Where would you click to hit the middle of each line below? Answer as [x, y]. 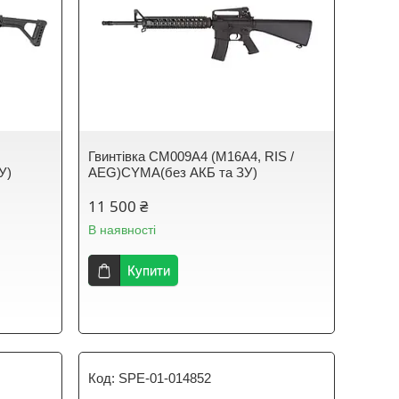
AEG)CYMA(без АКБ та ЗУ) [173, 172]
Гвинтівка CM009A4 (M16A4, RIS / [191, 156]
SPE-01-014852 [165, 378]
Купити [149, 270]
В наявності [122, 230]
